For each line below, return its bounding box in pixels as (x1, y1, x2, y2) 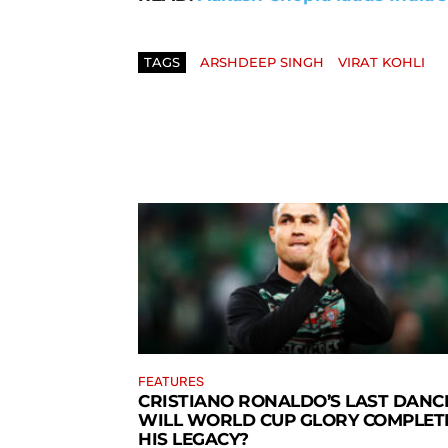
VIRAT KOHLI (338, 53, 425, 70)
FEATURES (138, 373, 204, 389)
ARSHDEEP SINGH (200, 53, 324, 70)
